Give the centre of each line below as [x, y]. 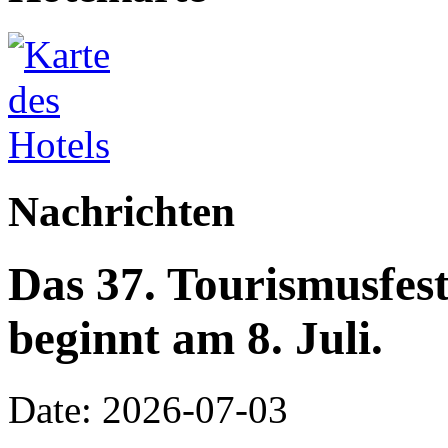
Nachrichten [121, 211]
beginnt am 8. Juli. [195, 338]
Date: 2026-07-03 [148, 409]
